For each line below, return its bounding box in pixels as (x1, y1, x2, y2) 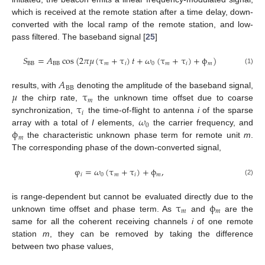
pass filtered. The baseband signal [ (12, 32, 146, 42)
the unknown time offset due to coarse (93, 93, 254, 103)
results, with (12, 80, 59, 91)
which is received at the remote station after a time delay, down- (12, 7, 253, 17)
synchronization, (12, 105, 76, 115)
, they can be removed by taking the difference (50, 228, 254, 238)
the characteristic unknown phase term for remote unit (24, 130, 244, 140)
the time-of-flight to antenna (85, 105, 198, 115)
